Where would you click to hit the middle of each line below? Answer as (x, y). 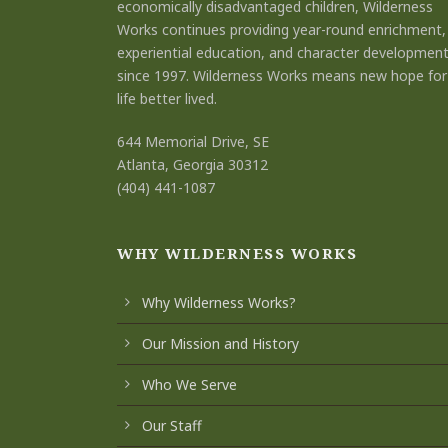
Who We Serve (189, 384)
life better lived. (167, 98)
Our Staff (172, 425)
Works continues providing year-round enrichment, (281, 29)
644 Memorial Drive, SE (193, 141)
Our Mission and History (220, 343)
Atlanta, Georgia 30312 (192, 164)
